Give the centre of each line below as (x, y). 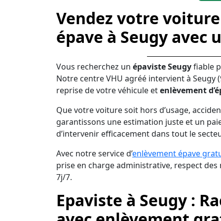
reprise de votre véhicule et (108, 90)
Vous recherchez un (94, 66)
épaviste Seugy (162, 66)
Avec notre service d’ (94, 153)
